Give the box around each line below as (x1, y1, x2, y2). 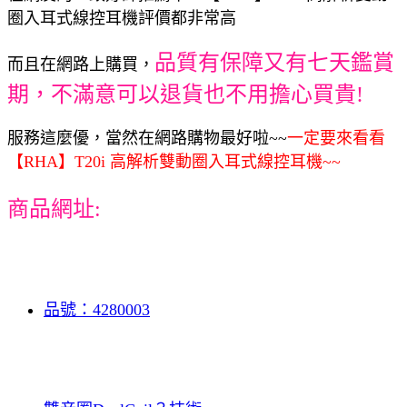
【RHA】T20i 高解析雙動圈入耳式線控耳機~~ (7, 152, 341, 171)
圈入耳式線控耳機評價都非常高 (7, 8, 236, 27)
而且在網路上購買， (7, 55, 154, 74)
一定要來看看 (287, 128, 385, 147)
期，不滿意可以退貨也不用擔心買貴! (7, 82, 363, 106)
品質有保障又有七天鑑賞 (154, 50, 394, 74)
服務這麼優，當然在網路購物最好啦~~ (7, 128, 287, 147)
